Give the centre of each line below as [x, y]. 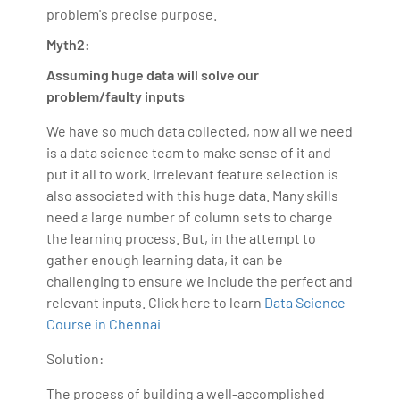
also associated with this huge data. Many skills [193, 195]
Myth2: [69, 44]
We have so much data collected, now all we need [200, 130]
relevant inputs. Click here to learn [156, 302]
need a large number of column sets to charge [190, 216]
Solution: [75, 358]
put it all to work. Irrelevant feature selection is [193, 173]
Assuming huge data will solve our [153, 74]
